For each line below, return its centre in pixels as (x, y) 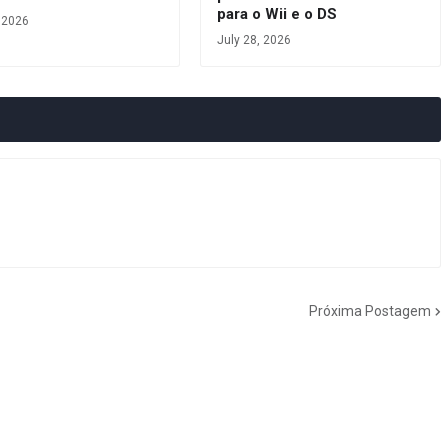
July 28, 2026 (253, 40)
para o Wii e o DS (276, 14)
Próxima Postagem (370, 310)
